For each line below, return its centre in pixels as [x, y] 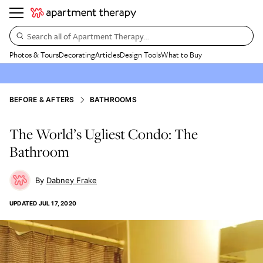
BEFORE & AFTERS [42, 100]
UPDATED [23, 203]
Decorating [77, 55]
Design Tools [140, 55]
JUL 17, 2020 [58, 203]
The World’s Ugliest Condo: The [104, 134]
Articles [107, 55]
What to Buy [181, 55]
